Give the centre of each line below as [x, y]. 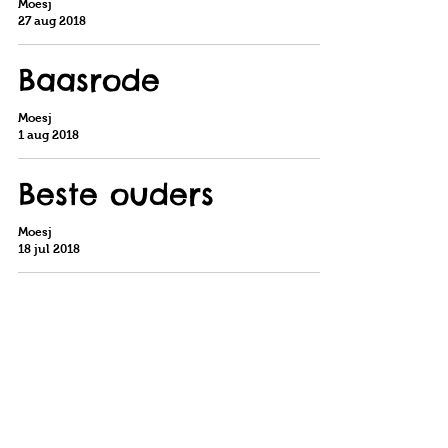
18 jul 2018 [49, 248]
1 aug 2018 [48, 134]
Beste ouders [116, 194]
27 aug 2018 [52, 20]
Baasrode [89, 80]
